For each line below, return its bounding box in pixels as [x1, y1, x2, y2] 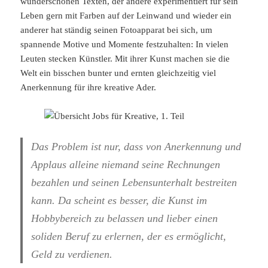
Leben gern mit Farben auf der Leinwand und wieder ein [20, 11, 232, 21]
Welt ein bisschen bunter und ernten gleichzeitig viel [20, 68, 217, 78]
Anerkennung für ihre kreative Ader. [20, 83, 157, 93]
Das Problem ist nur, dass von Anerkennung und [31, 141, 242, 153]
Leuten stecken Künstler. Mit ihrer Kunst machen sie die [20, 54, 230, 64]
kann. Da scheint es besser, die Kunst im [31, 194, 208, 207]
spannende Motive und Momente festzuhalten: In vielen [20, 39, 229, 50]
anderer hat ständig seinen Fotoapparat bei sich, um [20, 25, 213, 35]
